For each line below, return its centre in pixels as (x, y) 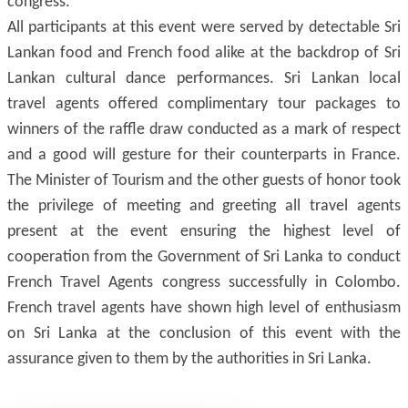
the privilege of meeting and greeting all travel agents (204, 206)
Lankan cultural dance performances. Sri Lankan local (204, 79)
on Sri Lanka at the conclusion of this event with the (204, 334)
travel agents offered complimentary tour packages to (204, 104)
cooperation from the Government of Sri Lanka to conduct (204, 257)
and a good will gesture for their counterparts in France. (204, 155)
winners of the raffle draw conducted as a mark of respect (204, 130)
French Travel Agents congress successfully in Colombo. (204, 283)
